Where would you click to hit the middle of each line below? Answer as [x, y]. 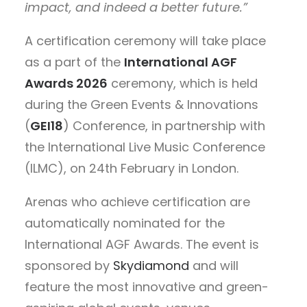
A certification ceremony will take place [145, 40]
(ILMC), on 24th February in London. [132, 168]
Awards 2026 [66, 83]
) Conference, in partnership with [164, 125]
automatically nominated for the [125, 223]
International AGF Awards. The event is [142, 244]
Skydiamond [151, 265]
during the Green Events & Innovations [142, 104]
